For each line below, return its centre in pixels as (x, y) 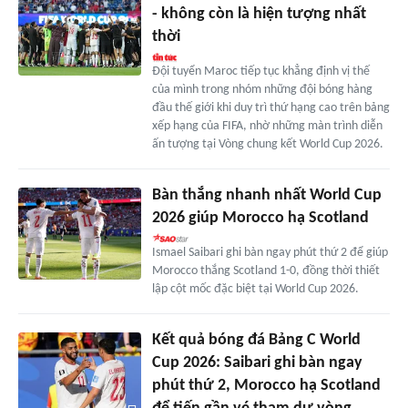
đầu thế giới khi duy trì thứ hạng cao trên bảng (270, 108)
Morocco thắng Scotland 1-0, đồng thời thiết (265, 271)
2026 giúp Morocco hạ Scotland (260, 219)
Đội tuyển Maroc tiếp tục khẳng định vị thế (260, 72)
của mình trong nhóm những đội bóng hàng (262, 90)
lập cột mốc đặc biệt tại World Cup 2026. (255, 290)
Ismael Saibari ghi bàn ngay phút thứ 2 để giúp (270, 253)
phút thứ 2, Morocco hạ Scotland (266, 386)
